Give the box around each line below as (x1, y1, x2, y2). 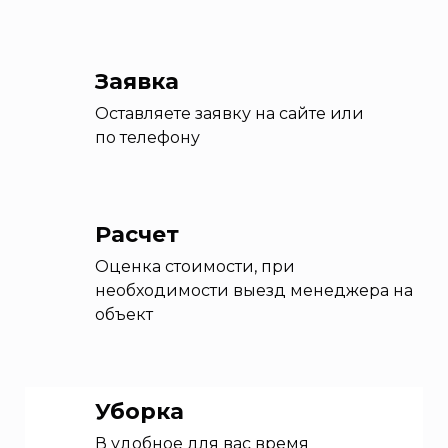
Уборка (95, 397, 184, 425)
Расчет (95, 220, 179, 248)
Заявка (95, 67, 179, 95)
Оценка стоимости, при (95, 256, 295, 276)
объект (95, 304, 153, 324)
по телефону (95, 127, 200, 147)
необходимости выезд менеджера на (95, 280, 413, 300)
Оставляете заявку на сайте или (95, 103, 368, 123)
